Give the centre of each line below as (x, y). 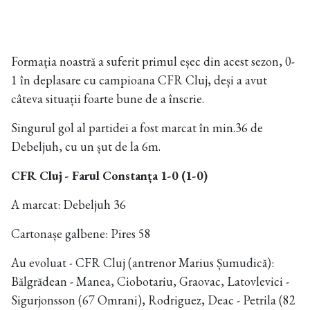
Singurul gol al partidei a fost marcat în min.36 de (137, 128)
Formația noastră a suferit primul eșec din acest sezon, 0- (153, 61)
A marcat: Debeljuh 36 (69, 204)
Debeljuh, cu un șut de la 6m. (86, 146)
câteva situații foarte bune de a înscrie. (108, 99)
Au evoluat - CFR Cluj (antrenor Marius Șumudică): (143, 263)
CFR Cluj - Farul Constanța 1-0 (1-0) (109, 175)
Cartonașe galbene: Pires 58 (81, 234)
